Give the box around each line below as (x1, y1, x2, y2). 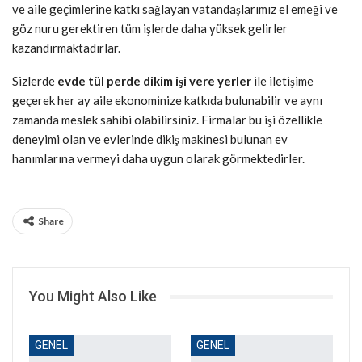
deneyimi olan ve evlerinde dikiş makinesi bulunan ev (12, 132, 288, 147)
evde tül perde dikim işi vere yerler (57, 74, 254, 89)
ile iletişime (254, 74, 314, 89)
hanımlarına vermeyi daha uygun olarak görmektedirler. (12, 151, 305, 166)
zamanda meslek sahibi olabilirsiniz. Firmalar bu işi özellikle (12, 112, 322, 128)
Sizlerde (12, 74, 57, 89)
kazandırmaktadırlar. (12, 40, 120, 56)
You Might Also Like (29, 288, 157, 305)
